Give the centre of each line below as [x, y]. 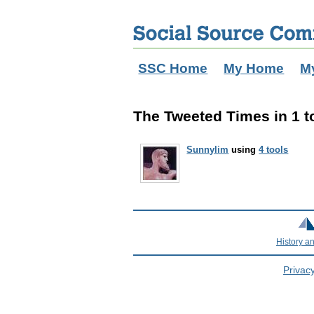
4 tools [274, 150]
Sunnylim [208, 150]
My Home [254, 69]
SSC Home [173, 69]
